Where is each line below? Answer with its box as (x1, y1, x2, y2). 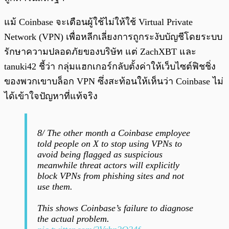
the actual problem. (37, 214, 109, 224)
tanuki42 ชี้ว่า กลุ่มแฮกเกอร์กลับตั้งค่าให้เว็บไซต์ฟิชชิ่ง (4, 61, 216, 72)
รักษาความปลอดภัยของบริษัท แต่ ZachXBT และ (4, 47, 196, 57)
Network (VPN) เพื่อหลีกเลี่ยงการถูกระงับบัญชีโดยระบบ (4, 32, 222, 42)
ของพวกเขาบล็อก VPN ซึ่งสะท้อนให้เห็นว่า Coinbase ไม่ (4, 76, 223, 87)
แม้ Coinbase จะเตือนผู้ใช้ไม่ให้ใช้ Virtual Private (4, 17, 193, 28)
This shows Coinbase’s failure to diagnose (37, 203, 193, 214)
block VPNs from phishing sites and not (37, 171, 184, 181)
